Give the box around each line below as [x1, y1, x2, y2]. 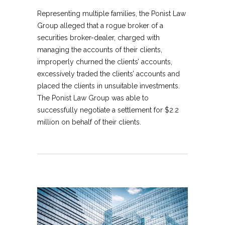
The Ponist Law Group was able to [37, 94, 149, 102]
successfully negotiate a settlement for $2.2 [37, 106, 179, 115]
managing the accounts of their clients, [37, 46, 162, 54]
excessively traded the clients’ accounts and [37, 70, 180, 78]
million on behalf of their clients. [37, 118, 141, 127]
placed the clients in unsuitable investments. [37, 82, 180, 90]
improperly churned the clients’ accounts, [37, 58, 172, 66]
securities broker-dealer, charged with [37, 34, 160, 42]
